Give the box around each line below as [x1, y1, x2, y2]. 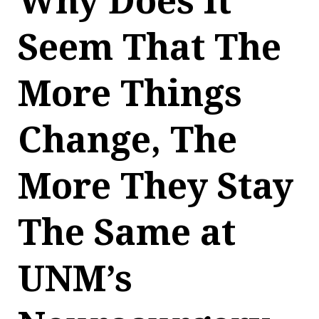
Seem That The [18, 26, 281, 68]
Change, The [18, 119, 237, 161]
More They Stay [18, 165, 293, 207]
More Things [18, 73, 242, 115]
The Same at [18, 211, 236, 253]
